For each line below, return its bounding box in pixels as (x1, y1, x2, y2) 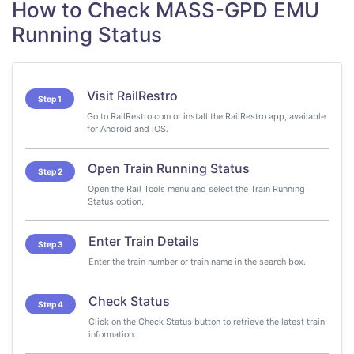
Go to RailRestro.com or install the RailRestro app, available (87, 111, 326, 122)
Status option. (88, 196, 144, 207)
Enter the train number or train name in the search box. (88, 256, 306, 267)
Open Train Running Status (88, 160, 250, 176)
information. (88, 329, 136, 340)
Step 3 (38, 239, 63, 249)
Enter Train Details (88, 233, 199, 249)
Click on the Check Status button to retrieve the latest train (88, 316, 325, 327)
